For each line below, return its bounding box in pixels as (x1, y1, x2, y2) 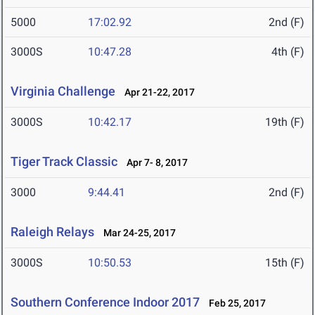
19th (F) (265, 115, 304, 129)
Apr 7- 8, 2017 (120, 157, 188, 169)
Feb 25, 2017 (202, 297, 266, 309)
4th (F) (271, 45, 304, 59)
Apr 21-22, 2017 (118, 86, 195, 98)
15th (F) (265, 256, 304, 270)
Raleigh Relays (11, 224, 94, 240)
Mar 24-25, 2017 (97, 227, 176, 239)
